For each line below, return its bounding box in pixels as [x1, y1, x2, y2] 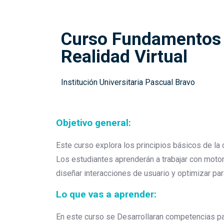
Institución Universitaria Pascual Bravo [61, 77, 195, 87]
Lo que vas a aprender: [56, 188, 156, 200]
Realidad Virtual [61, 46, 187, 67]
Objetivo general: [56, 117, 131, 128]
